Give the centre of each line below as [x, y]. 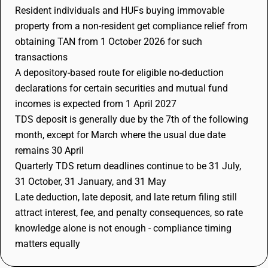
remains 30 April [49, 150]
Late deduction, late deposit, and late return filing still [126, 197]
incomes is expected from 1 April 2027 [96, 104]
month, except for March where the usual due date [120, 135]
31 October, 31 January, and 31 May [91, 182]
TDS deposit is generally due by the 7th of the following [132, 119]
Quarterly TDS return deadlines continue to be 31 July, [128, 166]
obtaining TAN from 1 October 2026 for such [109, 42]
